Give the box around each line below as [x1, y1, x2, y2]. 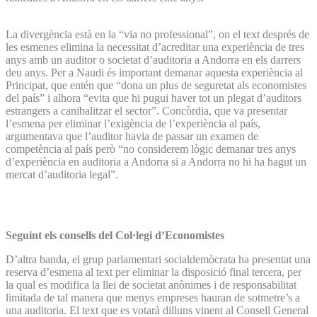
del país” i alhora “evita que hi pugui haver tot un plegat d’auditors [6, 91, 301, 104]
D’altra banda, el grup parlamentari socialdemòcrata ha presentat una [6, 253, 311, 265]
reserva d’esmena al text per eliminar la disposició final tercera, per [6, 265, 301, 278]
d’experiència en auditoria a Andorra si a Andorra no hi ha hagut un [6, 155, 306, 168]
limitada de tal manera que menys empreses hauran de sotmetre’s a [6, 291, 300, 304]
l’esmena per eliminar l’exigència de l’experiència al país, [6, 117, 260, 129]
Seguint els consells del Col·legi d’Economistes [6, 229, 224, 241]
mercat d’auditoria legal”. [6, 168, 118, 180]
